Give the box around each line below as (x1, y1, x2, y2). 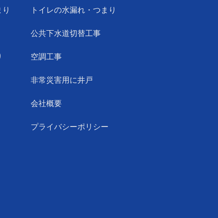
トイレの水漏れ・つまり (30, 6, 116, 14)
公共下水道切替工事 (30, 29, 101, 37)
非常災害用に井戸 (30, 76, 93, 84)
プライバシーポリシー (30, 123, 109, 131)
